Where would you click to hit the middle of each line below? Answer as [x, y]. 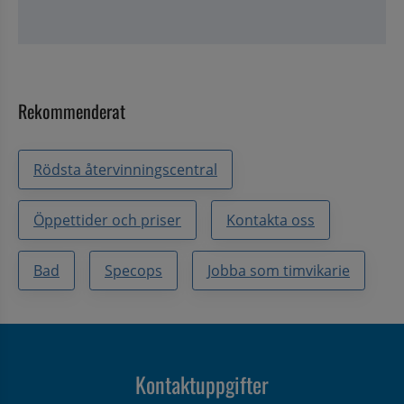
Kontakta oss [271, 220]
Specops [133, 270]
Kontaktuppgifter [202, 384]
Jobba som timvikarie [279, 270]
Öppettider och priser [107, 220]
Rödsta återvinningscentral [125, 169]
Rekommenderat [72, 110]
